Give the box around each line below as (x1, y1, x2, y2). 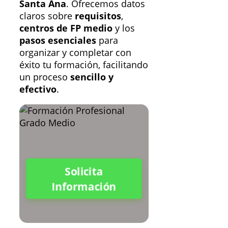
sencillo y (70, 70, 113, 83)
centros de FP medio (19, 21, 112, 34)
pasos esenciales (19, 34, 96, 46)
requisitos (75, 9, 121, 22)
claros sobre (19, 9, 75, 22)
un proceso (19, 70, 70, 83)
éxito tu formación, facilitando (19, 58, 148, 71)
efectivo (19, 82, 56, 95)
